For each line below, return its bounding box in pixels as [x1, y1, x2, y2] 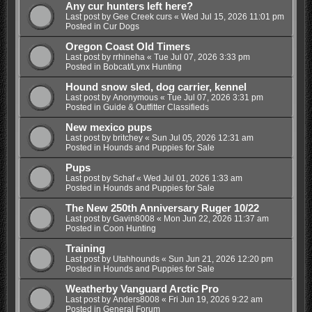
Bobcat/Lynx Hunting [102, 62, 182, 72]
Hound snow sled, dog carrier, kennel [65, 81, 247, 93]
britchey [112, 133, 143, 143]
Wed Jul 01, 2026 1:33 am [143, 173, 242, 184]
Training [65, 243, 105, 255]
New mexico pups [65, 122, 152, 134]
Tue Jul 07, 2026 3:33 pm [153, 52, 250, 63]
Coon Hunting [102, 224, 156, 234]
